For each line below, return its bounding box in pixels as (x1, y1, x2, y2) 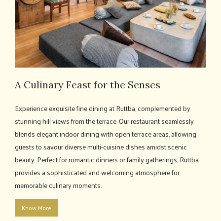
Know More (22, 202, 51, 213)
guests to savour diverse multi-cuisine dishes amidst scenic (15, 141, 187, 153)
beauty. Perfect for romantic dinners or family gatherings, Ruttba (15, 153, 199, 166)
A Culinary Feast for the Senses (15, 78, 160, 91)
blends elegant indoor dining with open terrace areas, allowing (15, 128, 196, 140)
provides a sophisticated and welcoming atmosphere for (15, 166, 180, 179)
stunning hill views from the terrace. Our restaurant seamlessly (15, 115, 194, 127)
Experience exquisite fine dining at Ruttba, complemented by (15, 102, 190, 114)
